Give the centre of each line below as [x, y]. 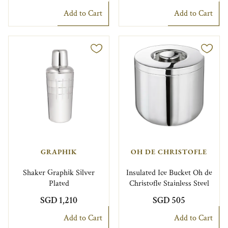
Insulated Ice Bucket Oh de [169, 173]
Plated [59, 183]
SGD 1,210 [59, 200]
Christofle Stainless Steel [169, 183]
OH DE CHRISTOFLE [169, 152]
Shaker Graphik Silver [59, 173]
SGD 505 [169, 200]
